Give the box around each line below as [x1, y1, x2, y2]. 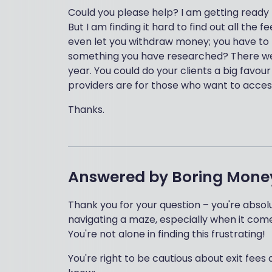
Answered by [68, 166, 168, 188]
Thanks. [68, 103, 104, 117]
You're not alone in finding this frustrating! [68, 227, 265, 241]
